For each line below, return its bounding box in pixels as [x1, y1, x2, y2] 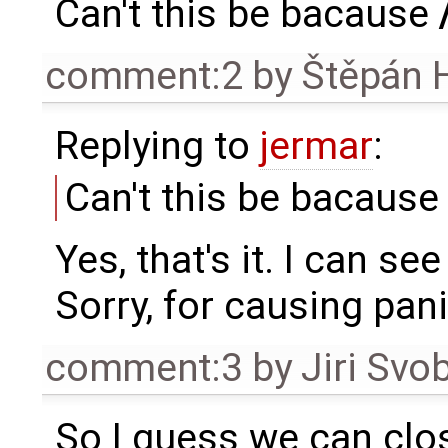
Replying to [54, 122, 260, 169]
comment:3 [45, 345, 243, 392]
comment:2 [45, 52, 243, 99]
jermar [259, 122, 373, 169]
